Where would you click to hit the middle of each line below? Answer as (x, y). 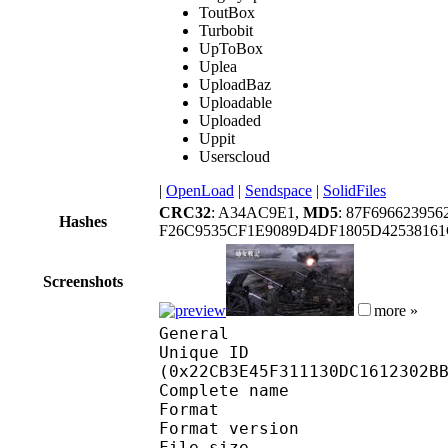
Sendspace (278, 190)
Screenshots (83, 281)
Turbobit (226, 30)
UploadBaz (235, 84)
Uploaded (230, 120)
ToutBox (227, 12)
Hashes (83, 221)
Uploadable (235, 102)
